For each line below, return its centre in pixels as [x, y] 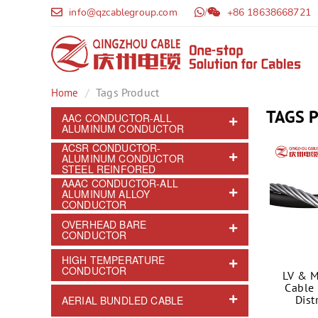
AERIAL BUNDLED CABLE [123, 300]
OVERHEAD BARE [104, 224]
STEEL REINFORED [109, 169]
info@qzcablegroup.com [122, 13]
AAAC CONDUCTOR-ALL [120, 183]
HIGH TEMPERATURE [114, 259]
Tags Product [128, 92]
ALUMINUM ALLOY [106, 194]
